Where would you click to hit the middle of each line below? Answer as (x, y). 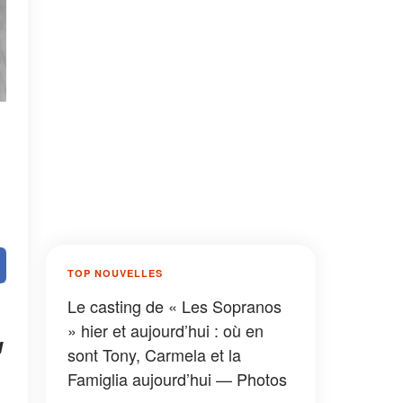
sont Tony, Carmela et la (154, 354)
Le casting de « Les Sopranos (175, 306)
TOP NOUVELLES (115, 273)
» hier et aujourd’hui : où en (166, 330)
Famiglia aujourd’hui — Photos (177, 379)
